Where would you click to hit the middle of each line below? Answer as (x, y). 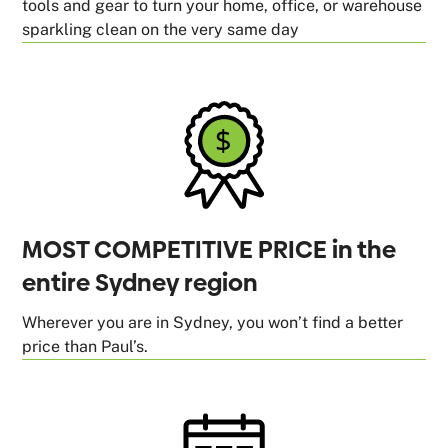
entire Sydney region (140, 282)
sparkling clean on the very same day (161, 29)
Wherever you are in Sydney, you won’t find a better (213, 322)
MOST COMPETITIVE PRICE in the (209, 249)
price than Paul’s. (85, 346)
